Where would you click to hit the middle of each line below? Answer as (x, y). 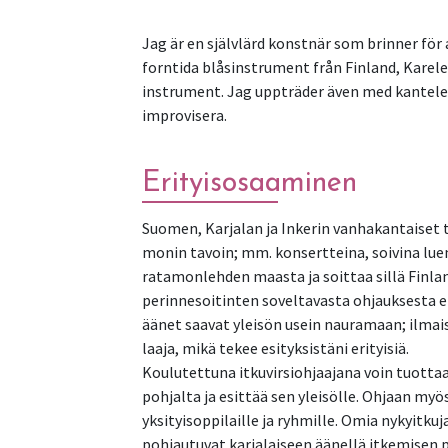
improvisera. (184, 114)
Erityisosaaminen (249, 183)
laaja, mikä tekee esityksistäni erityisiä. (275, 347)
